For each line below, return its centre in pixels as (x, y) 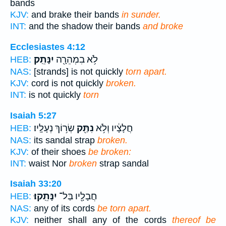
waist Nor (48, 163)
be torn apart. (124, 209)
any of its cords (64, 209)
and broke (163, 26)
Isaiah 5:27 (33, 115)
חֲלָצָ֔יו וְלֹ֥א (114, 128)
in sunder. (141, 15)
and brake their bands (75, 15)
